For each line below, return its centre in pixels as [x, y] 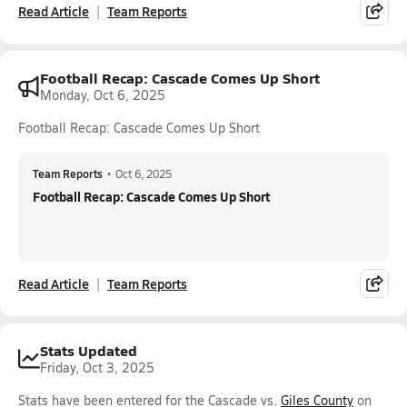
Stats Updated [89, 350]
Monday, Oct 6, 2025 [103, 95]
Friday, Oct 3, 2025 [97, 367]
